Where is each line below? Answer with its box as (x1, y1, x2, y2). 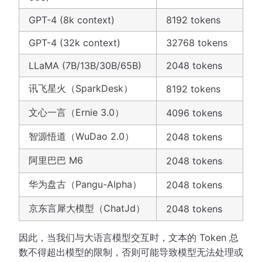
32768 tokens (166, 36, 227, 49)
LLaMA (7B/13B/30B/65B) (29, 59, 142, 71)
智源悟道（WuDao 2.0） (29, 130, 134, 142)
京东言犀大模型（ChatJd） (29, 202, 145, 214)
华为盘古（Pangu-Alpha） (29, 178, 142, 190)
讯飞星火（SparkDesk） (29, 82, 133, 94)
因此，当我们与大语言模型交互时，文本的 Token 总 (19, 231, 239, 243)
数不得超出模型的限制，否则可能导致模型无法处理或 (19, 246, 243, 258)
